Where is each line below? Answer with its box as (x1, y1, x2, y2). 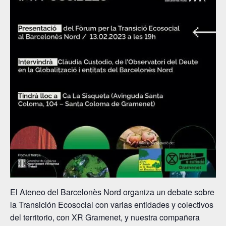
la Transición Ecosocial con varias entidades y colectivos (10, 199, 213, 210)
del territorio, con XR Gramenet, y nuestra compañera (10, 211, 200, 223)
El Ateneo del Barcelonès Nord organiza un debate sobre (10, 186, 214, 198)
